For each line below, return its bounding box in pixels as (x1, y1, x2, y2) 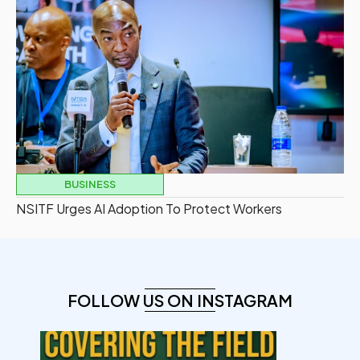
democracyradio (109, 337, 207, 355)
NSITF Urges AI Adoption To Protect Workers (16, 200, 282, 218)
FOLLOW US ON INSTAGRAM (67, 290, 292, 311)
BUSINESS (63, 178, 116, 191)
